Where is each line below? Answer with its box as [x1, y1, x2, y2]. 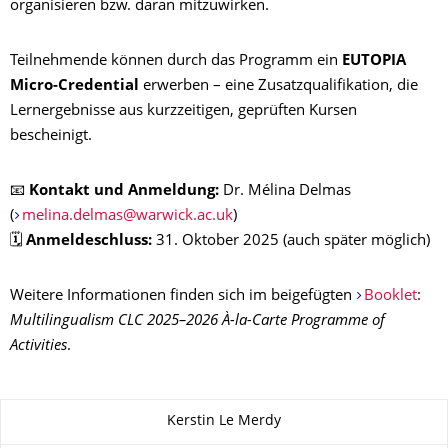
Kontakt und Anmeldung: [29, 183, 219, 199]
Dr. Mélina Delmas [219, 183, 351, 199]
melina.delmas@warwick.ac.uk [21, 208, 233, 224]
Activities [10, 338, 67, 354]
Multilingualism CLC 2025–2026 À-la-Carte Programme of [10, 313, 385, 329]
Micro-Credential [10, 78, 139, 94]
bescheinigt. [10, 128, 92, 144]
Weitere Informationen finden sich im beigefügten [10, 288, 356, 304]
